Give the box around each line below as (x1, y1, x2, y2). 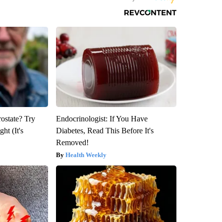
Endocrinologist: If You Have (55, 114, 148, 123)
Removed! (55, 138, 89, 147)
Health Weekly (65, 151, 107, 159)
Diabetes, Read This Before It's (55, 126, 154, 135)
